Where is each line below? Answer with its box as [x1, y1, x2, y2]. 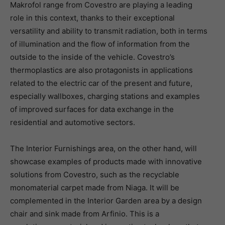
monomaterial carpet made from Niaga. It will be [10, 183, 179, 192]
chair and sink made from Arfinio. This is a [10, 209, 159, 218]
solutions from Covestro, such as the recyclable [10, 170, 179, 179]
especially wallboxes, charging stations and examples [10, 91, 200, 101]
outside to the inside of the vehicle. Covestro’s [10, 52, 175, 62]
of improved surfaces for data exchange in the [10, 104, 174, 114]
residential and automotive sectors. [10, 118, 135, 127]
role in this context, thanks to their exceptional [10, 13, 175, 23]
